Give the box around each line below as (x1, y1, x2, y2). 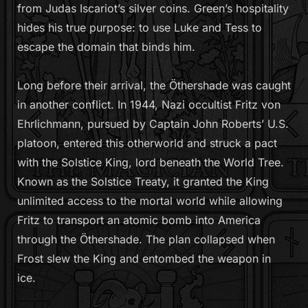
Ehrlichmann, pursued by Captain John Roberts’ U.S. (17, 117, 289, 131)
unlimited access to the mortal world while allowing (17, 194, 283, 208)
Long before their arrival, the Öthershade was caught (17, 78, 291, 93)
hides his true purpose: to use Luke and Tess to (17, 21, 262, 35)
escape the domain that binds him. (17, 40, 195, 54)
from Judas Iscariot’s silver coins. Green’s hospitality (17, 1, 289, 16)
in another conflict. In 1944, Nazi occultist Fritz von (17, 98, 280, 112)
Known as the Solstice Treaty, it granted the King (17, 175, 269, 189)
